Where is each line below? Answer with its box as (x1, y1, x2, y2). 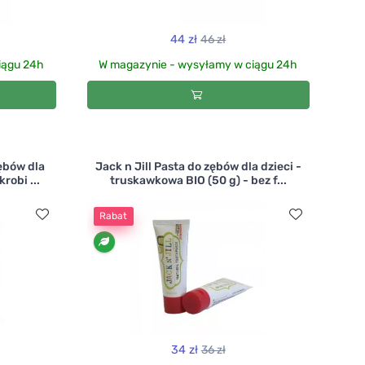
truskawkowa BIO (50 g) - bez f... (109, 174, 287, 188)
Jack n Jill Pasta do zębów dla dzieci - (95, 160, 301, 174)
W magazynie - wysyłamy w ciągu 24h (99, 57, 298, 72)
